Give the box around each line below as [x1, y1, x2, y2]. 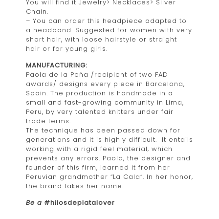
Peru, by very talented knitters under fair [26, 107, 174, 116]
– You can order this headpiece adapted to [26, 16, 187, 25]
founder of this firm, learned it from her [26, 162, 170, 172]
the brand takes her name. [26, 181, 124, 191]
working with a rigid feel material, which [26, 144, 173, 153]
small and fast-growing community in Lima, [26, 97, 184, 107]
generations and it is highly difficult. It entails [26, 134, 193, 144]
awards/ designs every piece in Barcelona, [26, 79, 185, 88]
